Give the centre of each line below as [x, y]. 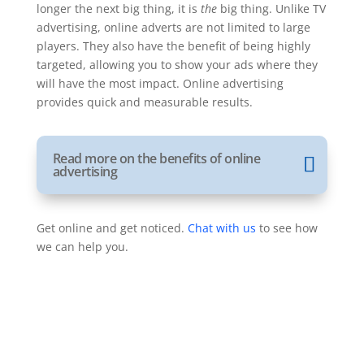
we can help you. [82, 247]
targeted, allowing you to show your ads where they [177, 65]
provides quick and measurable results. [144, 102]
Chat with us [221, 228]
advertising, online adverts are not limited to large [173, 27]
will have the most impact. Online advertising [160, 83]
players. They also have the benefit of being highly [173, 46]
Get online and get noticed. [112, 228]
